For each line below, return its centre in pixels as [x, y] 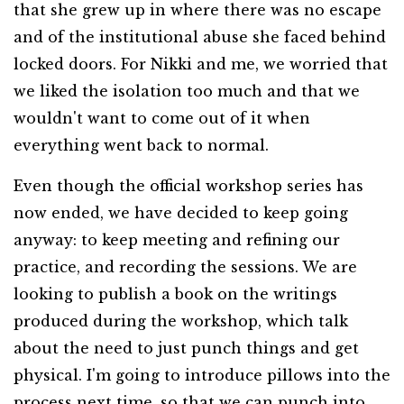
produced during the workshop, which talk [181, 321]
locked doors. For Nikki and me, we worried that [201, 64]
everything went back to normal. [141, 145]
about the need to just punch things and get [186, 348]
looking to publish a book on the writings [175, 294]
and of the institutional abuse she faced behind [200, 37]
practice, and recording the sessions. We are [185, 267]
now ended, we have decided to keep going [181, 213]
